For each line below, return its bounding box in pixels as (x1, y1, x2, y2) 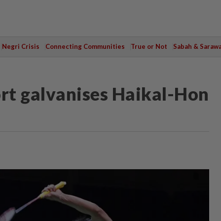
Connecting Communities (45, 42, 125, 50)
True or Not (130, 42, 167, 50)
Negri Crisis (1, 42, 39, 50)
